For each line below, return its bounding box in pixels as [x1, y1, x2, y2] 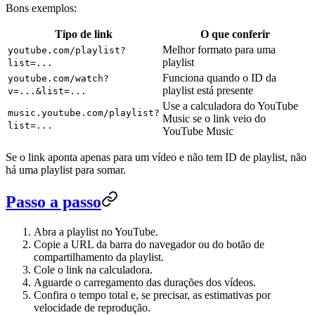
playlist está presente [162, 84, 253, 96]
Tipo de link [55, 27, 112, 40]
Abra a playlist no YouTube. [34, 225, 158, 238]
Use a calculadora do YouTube [162, 99, 298, 112]
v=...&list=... [8, 85, 86, 96]
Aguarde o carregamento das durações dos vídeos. [34, 276, 256, 288]
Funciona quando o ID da [162, 71, 276, 84]
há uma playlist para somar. [6, 163, 126, 176]
